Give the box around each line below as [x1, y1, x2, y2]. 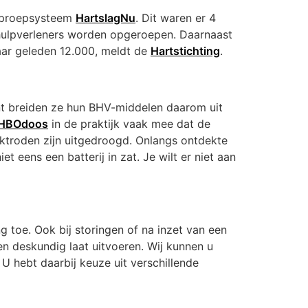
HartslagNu [76, 10, 135, 25]
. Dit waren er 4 [135, 10, 216, 25]
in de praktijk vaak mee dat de [48, 116, 210, 131]
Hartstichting [151, 43, 220, 58]
